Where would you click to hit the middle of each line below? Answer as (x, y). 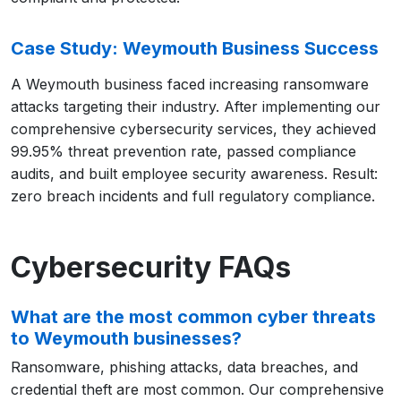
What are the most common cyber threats (193, 317)
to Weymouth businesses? (126, 338)
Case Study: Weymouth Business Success (195, 48)
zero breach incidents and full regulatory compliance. (193, 196)
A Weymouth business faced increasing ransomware (190, 84)
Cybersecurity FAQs (151, 267)
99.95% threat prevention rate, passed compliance (183, 151)
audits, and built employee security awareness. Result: (194, 174)
